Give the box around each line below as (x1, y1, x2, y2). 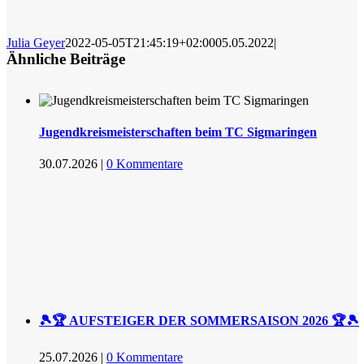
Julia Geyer (6, 35, 65, 50)
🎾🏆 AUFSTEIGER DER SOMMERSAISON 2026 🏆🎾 (39, 313, 359, 327)
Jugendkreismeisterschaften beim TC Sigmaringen (39, 125, 317, 140)
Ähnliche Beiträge (6, 50, 125, 67)
